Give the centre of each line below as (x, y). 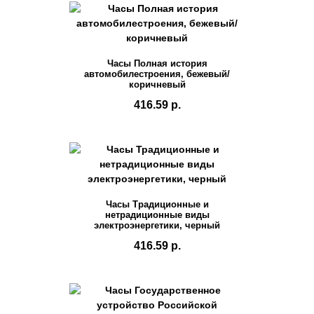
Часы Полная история (157, 63)
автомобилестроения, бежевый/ (157, 74)
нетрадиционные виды (157, 214)
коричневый (157, 84)
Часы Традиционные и (157, 204)
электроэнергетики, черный (157, 225)
